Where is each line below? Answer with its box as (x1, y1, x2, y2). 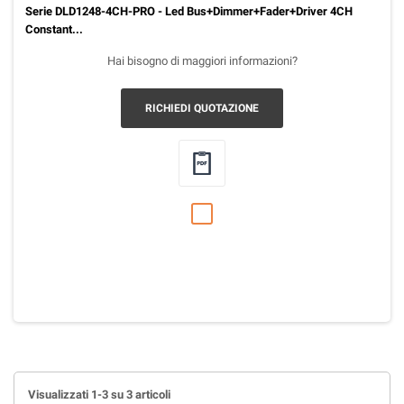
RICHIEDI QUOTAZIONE (145, 102, 259, 115)
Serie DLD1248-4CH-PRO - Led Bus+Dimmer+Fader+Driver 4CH (24, 5, 353, 18)
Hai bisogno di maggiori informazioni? (106, 54, 298, 68)
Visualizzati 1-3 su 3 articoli (28, 388, 170, 401)
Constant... (24, 23, 83, 36)
